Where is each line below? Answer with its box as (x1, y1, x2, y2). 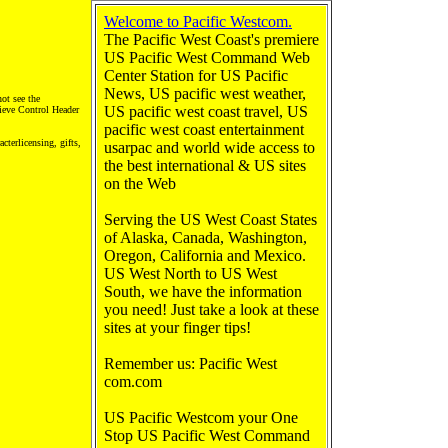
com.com (104, 373, 162, 390)
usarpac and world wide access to (104, 139, 315, 156)
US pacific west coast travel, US (104, 103, 308, 120)
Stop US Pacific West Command (104, 427, 310, 444)
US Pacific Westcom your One (104, 409, 298, 426)
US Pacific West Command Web (104, 49, 310, 66)
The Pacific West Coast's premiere (104, 31, 319, 48)
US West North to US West (104, 265, 277, 282)
